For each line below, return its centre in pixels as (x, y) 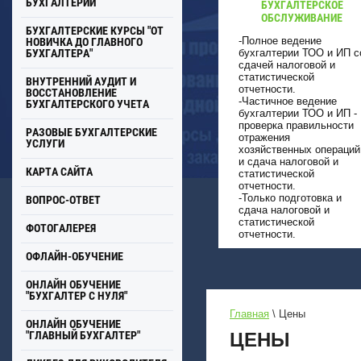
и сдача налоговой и (288, 161)
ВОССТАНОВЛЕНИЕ (71, 92)
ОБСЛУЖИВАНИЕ (302, 17)
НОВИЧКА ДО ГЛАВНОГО (84, 41)
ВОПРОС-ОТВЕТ (63, 199)
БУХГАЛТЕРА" (59, 53)
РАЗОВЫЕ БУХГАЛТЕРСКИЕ (91, 132)
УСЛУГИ (45, 143)
